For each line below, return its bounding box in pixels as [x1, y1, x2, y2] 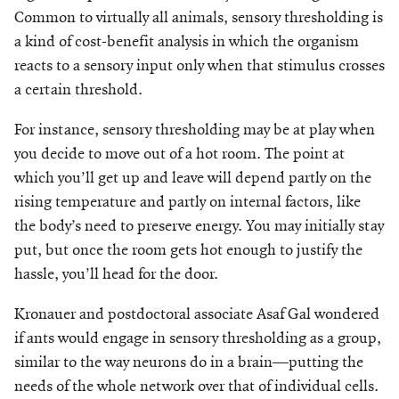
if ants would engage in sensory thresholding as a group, [14, 329, 381, 348]
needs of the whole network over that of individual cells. [14, 377, 379, 396]
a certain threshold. [14, 80, 142, 100]
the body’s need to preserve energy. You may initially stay [14, 216, 384, 236]
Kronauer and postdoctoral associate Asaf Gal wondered [14, 305, 379, 324]
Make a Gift [10, 2, 75, 16]
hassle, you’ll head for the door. [14, 265, 218, 284]
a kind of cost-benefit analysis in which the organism [14, 32, 359, 52]
